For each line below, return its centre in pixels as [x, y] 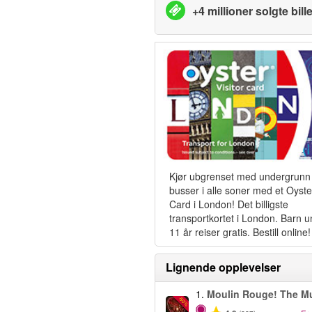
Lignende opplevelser [223, 267]
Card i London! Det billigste [229, 204]
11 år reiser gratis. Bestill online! [240, 232]
